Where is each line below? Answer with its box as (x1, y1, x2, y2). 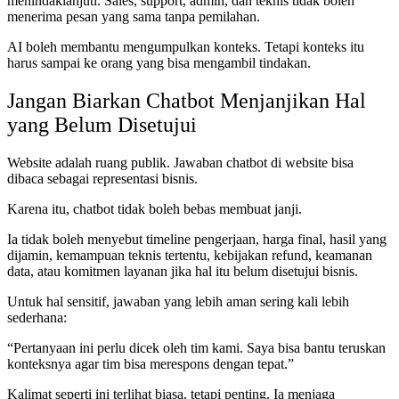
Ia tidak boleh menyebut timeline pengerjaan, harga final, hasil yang (7, 231, 387, 247)
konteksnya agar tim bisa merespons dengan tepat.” (7, 355, 294, 371)
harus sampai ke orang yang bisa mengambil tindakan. (7, 55, 311, 71)
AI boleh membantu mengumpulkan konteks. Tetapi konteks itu (7, 39, 364, 55)
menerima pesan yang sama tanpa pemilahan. (7, 9, 260, 25)
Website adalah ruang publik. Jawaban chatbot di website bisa (7, 154, 354, 170)
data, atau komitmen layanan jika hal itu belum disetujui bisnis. (7, 263, 358, 279)
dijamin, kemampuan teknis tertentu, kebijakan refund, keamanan (7, 247, 372, 263)
